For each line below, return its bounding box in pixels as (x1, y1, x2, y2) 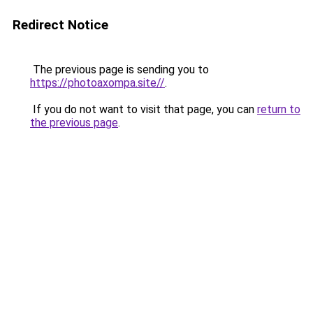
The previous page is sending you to (30, 63, 209, 76)
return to (257, 103, 300, 116)
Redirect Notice (13, 17, 108, 33)
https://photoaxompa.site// (30, 76, 165, 89)
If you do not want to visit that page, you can (30, 103, 257, 116)
